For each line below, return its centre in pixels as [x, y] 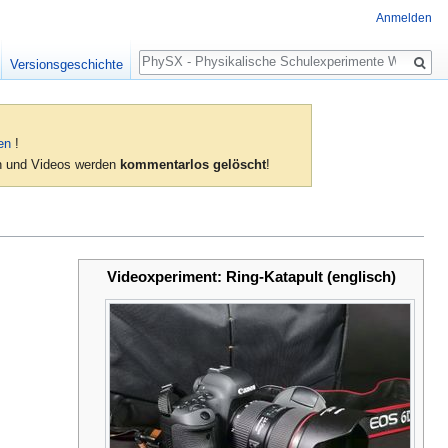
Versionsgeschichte [66, 65]
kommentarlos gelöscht [193, 165]
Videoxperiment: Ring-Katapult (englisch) [251, 277]
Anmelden [404, 18]
